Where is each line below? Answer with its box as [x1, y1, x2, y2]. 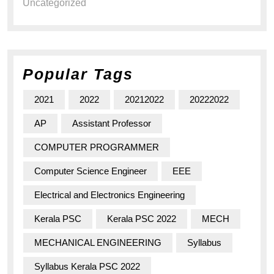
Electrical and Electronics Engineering [34, 190, 185, 201]
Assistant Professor [72, 118, 151, 129]
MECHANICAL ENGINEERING [34, 237, 161, 248]
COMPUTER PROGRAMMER [34, 142, 159, 153]
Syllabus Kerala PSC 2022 [34, 261, 140, 272]
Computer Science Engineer [34, 166, 147, 177]
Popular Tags [23, 65, 133, 83]
